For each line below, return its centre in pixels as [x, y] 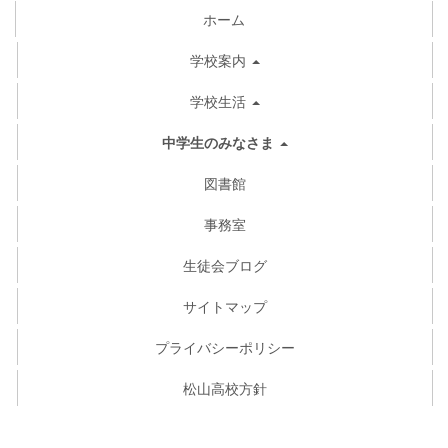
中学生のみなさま [218, 142]
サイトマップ [225, 306]
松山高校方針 [225, 388]
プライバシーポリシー [225, 347]
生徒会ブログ [225, 265]
